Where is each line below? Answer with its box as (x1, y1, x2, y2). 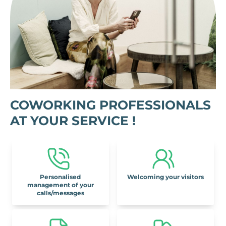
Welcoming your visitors (127, 173, 204, 181)
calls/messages (36, 189, 84, 197)
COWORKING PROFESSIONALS (10, 97, 211, 113)
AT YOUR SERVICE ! (10, 113, 136, 129)
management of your (27, 181, 94, 189)
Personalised (40, 173, 81, 181)
